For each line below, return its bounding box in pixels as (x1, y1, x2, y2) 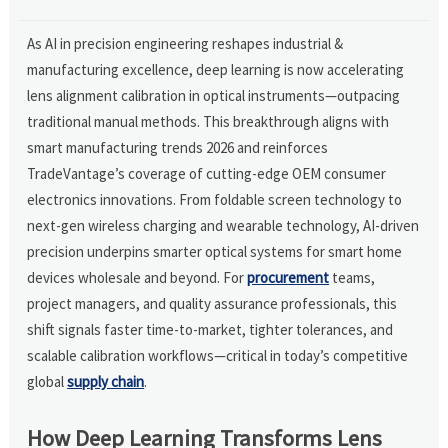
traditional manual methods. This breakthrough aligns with (27, 111, 390, 131)
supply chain (67, 371, 145, 391)
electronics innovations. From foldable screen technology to (27, 189, 403, 209)
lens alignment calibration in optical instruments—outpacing (27, 85, 401, 105)
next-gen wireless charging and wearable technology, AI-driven (27, 215, 420, 235)
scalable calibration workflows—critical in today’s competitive (27, 345, 409, 365)
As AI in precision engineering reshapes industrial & (27, 33, 344, 53)
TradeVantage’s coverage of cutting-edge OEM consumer (27, 163, 387, 183)
